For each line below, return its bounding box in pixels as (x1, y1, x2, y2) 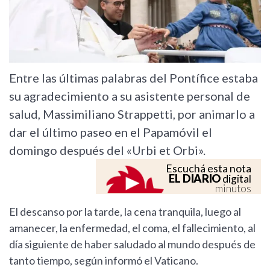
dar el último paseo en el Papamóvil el (9, 125, 212, 140)
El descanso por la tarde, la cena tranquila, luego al (9, 205, 241, 219)
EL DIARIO (169, 172, 221, 186)
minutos (215, 182, 251, 195)
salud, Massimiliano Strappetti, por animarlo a (9, 107, 255, 122)
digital (221, 172, 251, 186)
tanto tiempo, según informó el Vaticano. (9, 254, 198, 268)
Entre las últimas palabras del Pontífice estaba (9, 71, 258, 86)
